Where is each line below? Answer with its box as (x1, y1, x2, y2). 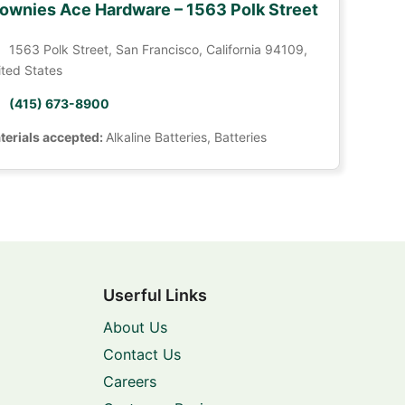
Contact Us (102, 345, 181, 363)
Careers (102, 372, 156, 391)
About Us (102, 318, 167, 336)
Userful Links (102, 285, 207, 305)
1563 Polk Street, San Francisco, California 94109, (8, 42, 307, 57)
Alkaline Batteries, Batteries (105, 129, 267, 145)
